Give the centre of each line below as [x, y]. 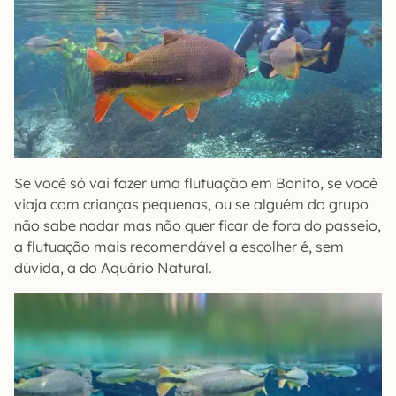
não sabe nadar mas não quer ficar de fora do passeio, [198, 226]
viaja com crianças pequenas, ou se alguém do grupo [191, 205]
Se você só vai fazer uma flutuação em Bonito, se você [196, 183]
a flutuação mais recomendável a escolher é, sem [179, 247]
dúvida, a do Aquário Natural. [113, 268]
